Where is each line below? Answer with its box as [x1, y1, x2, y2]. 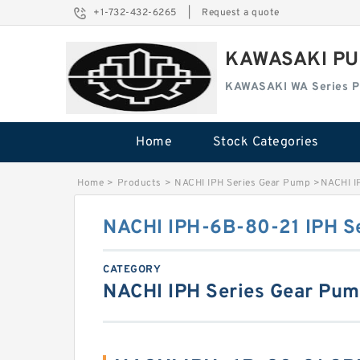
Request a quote [202, 6, 280, 19]
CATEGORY [103, 264, 161, 276]
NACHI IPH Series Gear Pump [174, 177, 310, 190]
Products [117, 177, 162, 190]
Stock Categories [212, 134, 319, 150]
